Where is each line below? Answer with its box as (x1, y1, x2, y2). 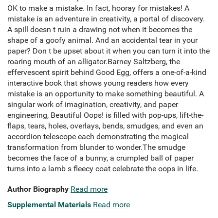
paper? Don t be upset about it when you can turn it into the (7, 46, 210, 56)
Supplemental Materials (7, 200, 91, 210)
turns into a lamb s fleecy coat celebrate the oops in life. (7, 164, 198, 174)
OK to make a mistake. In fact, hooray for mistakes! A (7, 3, 189, 13)
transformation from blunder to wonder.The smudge (7, 143, 185, 152)
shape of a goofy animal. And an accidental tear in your (7, 36, 198, 45)
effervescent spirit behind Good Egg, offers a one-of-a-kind (7, 68, 206, 77)
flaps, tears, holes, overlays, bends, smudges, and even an (7, 121, 203, 131)
